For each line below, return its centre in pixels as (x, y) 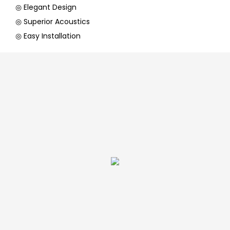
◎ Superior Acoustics (53, 22)
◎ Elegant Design (47, 7)
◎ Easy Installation (48, 36)
